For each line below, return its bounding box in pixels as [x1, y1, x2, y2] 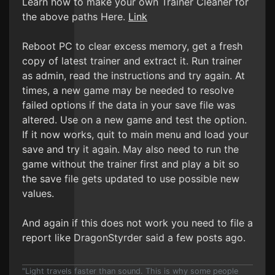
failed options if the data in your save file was [22, 99, 235, 111]
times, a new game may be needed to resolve [22, 84, 234, 96]
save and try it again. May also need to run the [22, 143, 239, 155]
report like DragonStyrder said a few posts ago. [22, 231, 246, 244]
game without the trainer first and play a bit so [22, 158, 239, 170]
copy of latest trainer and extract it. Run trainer [22, 55, 242, 67]
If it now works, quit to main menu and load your [22, 128, 249, 141]
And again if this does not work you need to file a [22, 217, 253, 229]
